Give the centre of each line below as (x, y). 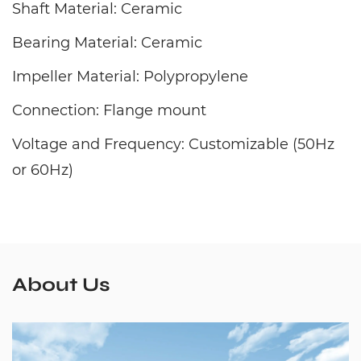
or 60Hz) (43, 170)
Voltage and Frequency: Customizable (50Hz (173, 145)
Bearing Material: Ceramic (107, 43)
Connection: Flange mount (109, 111)
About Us (61, 285)
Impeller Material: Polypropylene (130, 77)
